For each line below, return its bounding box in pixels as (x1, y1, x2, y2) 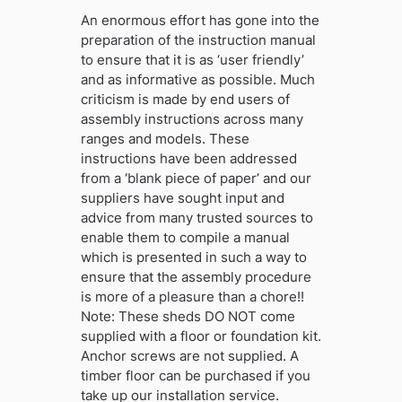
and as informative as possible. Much (80, 70, 315, 88)
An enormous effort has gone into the (80, 11, 319, 29)
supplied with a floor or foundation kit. (80, 327, 321, 345)
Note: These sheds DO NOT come (80, 307, 295, 325)
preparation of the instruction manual (80, 31, 316, 48)
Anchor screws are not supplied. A (80, 346, 299, 364)
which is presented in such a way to (80, 248, 307, 266)
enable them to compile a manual (80, 228, 290, 246)
